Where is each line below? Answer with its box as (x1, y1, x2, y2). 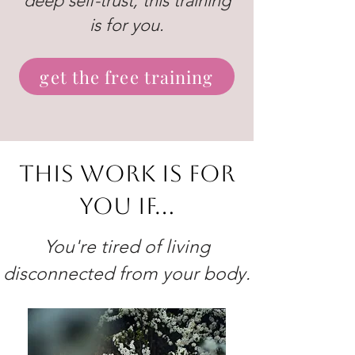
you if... (79, 193, 174, 219)
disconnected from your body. (3, 263, 250, 284)
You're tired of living (44, 236, 210, 258)
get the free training (40, 64, 214, 89)
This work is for (18, 160, 235, 187)
